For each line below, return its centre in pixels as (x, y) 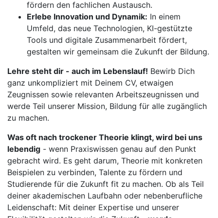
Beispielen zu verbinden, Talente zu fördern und (95, 172)
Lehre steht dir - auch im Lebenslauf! (78, 71)
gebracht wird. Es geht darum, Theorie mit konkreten (105, 161)
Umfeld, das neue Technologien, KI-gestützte (109, 28)
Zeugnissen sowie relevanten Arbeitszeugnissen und (103, 94)
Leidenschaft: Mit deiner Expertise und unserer (93, 207)
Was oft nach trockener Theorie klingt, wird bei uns (105, 137)
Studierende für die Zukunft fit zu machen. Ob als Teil (106, 184)
